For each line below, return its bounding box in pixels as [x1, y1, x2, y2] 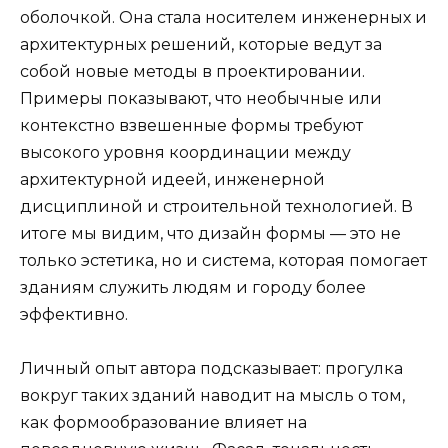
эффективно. [20, 304, 128, 324]
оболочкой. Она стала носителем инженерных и [20, 7, 427, 27]
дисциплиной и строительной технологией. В [20, 196, 413, 216]
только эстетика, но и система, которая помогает [20, 250, 427, 270]
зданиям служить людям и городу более [20, 277, 366, 297]
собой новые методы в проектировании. [20, 61, 365, 81]
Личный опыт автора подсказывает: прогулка [20, 359, 403, 379]
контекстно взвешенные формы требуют [20, 115, 363, 135]
